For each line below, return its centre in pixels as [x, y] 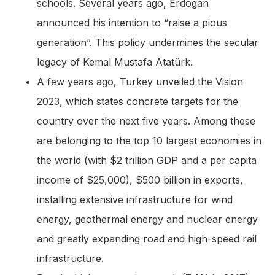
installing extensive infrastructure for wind [135, 200]
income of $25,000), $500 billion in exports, [140, 180]
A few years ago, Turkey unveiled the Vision [140, 82]
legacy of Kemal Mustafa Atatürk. [115, 62]
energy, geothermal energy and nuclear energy [147, 219]
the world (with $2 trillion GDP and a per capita [147, 161]
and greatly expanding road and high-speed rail [147, 239]
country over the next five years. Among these [146, 121]
